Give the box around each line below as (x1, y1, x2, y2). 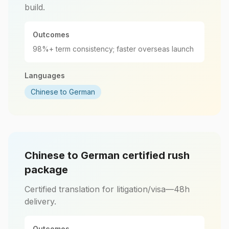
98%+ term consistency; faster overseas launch (33, 44, 194, 53)
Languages (25, 71, 65, 80)
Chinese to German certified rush (25, 149, 190, 162)
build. (25, 2, 45, 12)
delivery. (25, 196, 56, 207)
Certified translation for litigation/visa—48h (25, 184, 190, 194)
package (25, 164, 68, 176)
